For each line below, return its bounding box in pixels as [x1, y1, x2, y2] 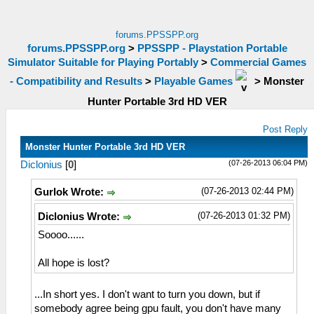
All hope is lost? [38, 257, 109, 269]
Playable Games [154, 75, 233, 87]
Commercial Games [210, 57, 306, 68]
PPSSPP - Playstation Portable [137, 43, 287, 54]
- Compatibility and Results [10, 75, 142, 87]
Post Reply [263, 124, 308, 135]
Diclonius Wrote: [38, 211, 123, 223]
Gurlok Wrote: [34, 186, 107, 198]
